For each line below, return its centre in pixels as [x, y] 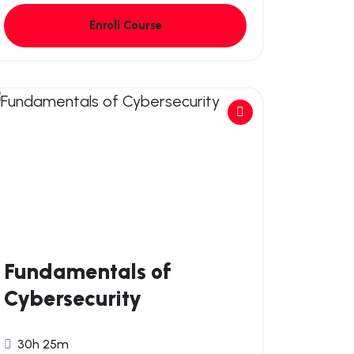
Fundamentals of [88, 271]
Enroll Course [125, 25]
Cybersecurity [73, 298]
